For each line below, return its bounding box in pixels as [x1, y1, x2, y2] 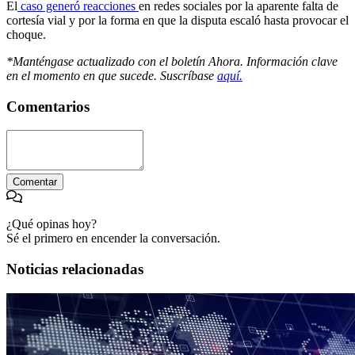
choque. [6, 27, 46, 41]
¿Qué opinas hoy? [6, 217, 97, 231]
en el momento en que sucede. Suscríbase [6, 68, 217, 82]
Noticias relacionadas [6, 261, 143, 278]
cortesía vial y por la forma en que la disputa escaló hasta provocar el [6, 13, 349, 27]
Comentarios [6, 97, 90, 115]
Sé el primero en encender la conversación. [6, 231, 220, 246]
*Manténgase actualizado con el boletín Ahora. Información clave [6, 54, 338, 68]
